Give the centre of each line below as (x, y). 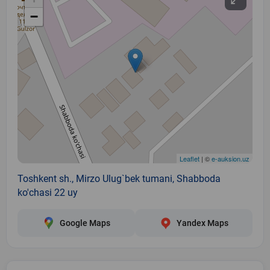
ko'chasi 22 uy (48, 192)
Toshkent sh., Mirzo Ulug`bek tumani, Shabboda (119, 178)
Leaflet (190, 158)
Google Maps (85, 223)
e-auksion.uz (231, 158)
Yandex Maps (202, 223)
